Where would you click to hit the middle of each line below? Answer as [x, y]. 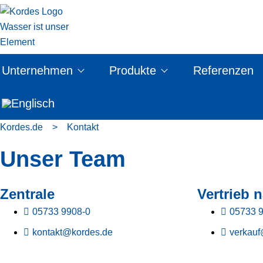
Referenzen [223, 70]
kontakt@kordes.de [73, 232]
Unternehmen [37, 70]
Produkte [133, 70]
